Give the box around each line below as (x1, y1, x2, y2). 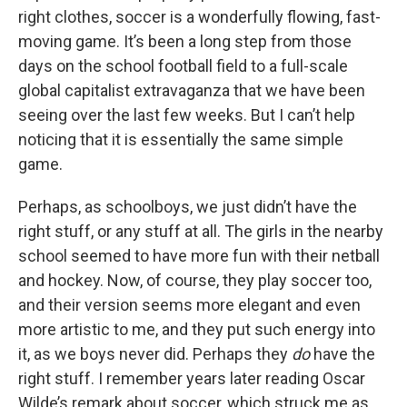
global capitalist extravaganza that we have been (18, 81, 365, 101)
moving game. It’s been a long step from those (18, 32, 352, 52)
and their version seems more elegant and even (18, 295, 361, 315)
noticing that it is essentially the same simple (18, 130, 343, 150)
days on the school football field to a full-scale (18, 56, 348, 76)
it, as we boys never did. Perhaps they (18, 344, 292, 364)
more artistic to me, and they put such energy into (18, 320, 375, 340)
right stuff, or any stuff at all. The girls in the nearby (18, 222, 383, 242)
